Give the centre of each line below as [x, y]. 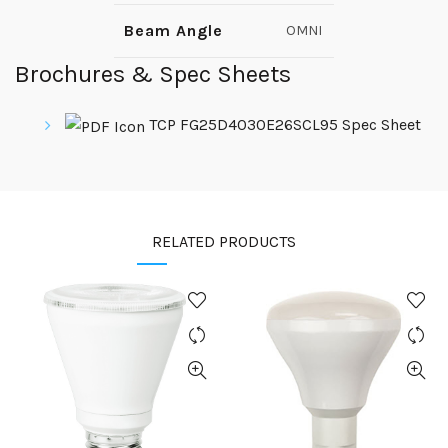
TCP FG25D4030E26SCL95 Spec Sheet [283, 125]
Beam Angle [173, 31]
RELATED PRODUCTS [224, 241]
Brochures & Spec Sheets [153, 74]
